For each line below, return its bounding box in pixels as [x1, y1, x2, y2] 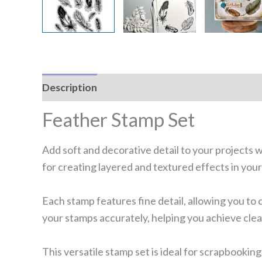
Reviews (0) [109, 81, 162, 94]
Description [42, 81, 97, 94]
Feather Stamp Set [42, 108, 195, 132]
